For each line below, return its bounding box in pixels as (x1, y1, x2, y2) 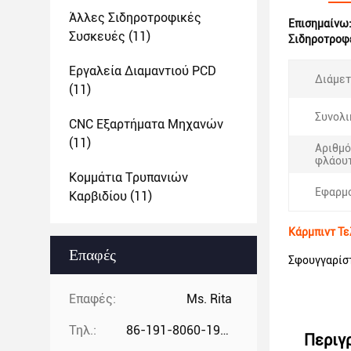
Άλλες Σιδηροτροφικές (69, 10, 201, 25)
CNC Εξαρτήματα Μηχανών (69, 117, 223, 132)
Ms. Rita (186, 291, 232, 306)
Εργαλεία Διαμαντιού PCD (69, 63, 216, 78)
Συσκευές (69, 29, 125, 44)
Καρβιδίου (69, 189, 127, 204)
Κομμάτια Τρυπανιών (69, 170, 188, 185)
